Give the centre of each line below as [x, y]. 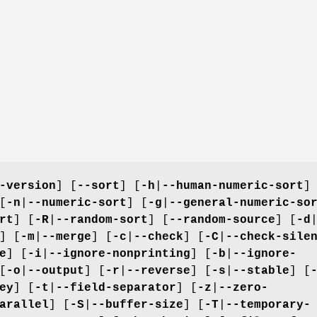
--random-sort [102, 220]
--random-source [222, 220]
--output [56, 271]
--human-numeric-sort [233, 186]
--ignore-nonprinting [120, 254]
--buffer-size [137, 305]
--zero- [243, 288]
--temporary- [268, 305]
